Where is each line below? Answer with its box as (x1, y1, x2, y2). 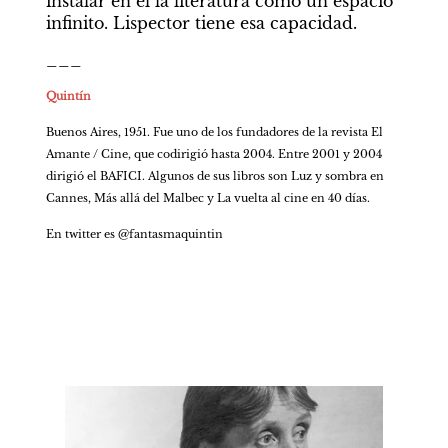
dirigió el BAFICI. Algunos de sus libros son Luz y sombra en (45, 169, 384, 184)
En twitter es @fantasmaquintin (45, 227, 223, 242)
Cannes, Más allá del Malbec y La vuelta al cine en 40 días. (45, 191, 370, 206)
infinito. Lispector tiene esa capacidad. (45, 13, 357, 34)
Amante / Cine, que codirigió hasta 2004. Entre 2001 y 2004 (45, 147, 382, 162)
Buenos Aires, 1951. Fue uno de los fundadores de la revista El (45, 125, 383, 140)
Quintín (45, 89, 91, 104)
